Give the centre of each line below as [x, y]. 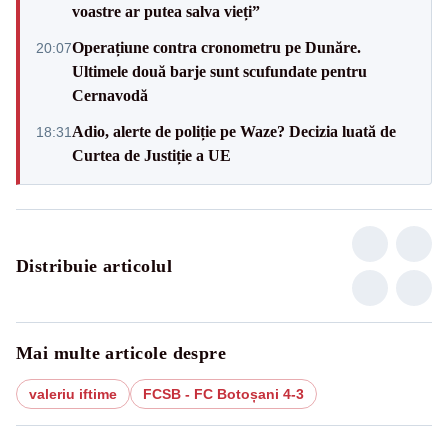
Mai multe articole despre [121, 352]
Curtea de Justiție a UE [151, 155]
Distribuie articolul [94, 265]
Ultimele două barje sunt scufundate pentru [219, 71]
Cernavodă [110, 95]
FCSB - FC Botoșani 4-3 [223, 393]
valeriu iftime [73, 393]
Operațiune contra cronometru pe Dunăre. [216, 47]
